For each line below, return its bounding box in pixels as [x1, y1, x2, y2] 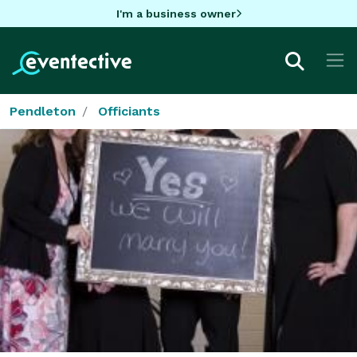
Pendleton [10, 103, 76, 119]
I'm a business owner [116, 6, 236, 20]
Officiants [98, 103, 160, 119]
